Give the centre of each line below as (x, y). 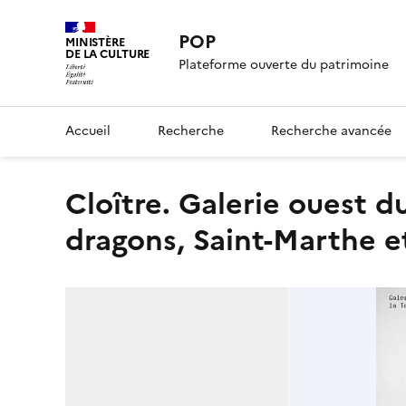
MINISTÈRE (95, 42)
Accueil (88, 130)
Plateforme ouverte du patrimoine (284, 65)
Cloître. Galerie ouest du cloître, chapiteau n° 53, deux (76, 203)
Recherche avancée (331, 130)
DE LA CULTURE (108, 54)
